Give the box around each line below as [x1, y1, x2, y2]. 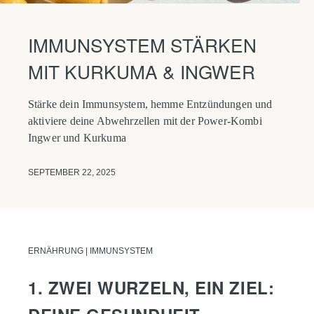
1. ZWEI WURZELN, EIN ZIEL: [28, 275, 275, 299]
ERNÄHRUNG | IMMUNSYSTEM [28, 245, 153, 256]
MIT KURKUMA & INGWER [28, 57, 255, 84]
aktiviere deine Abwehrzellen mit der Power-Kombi [28, 114, 262, 127]
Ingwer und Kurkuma [28, 131, 126, 144]
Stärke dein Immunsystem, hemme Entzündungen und [28, 97, 273, 110]
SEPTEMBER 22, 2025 [28, 167, 116, 177]
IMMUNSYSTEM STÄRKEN [28, 31, 257, 57]
